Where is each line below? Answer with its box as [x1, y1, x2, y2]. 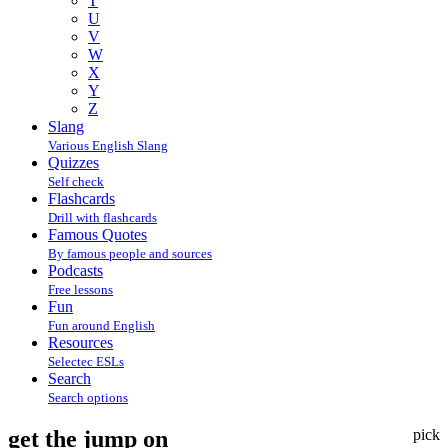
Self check [48, 174, 104, 189]
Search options [48, 390, 128, 405]
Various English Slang [48, 138, 168, 153]
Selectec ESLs [48, 354, 124, 369]
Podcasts [48, 262, 103, 279]
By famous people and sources [48, 246, 212, 261]
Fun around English [48, 318, 155, 333]
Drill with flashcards [48, 210, 157, 225]
